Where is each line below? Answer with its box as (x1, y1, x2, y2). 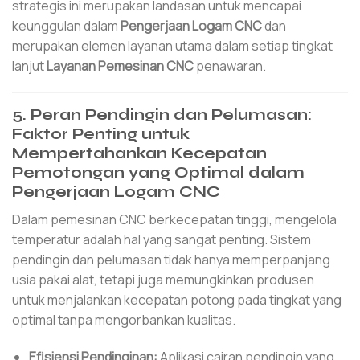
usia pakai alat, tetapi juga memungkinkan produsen (12, 270, 314, 288)
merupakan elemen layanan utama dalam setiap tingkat (12, 36, 333, 55)
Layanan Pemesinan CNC (47, 56, 194, 75)
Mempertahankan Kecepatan (12, 144, 267, 163)
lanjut (12, 56, 47, 75)
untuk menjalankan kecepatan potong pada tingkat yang (12, 290, 342, 309)
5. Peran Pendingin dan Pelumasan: (12, 105, 312, 125)
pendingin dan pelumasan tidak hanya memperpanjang (12, 250, 330, 268)
